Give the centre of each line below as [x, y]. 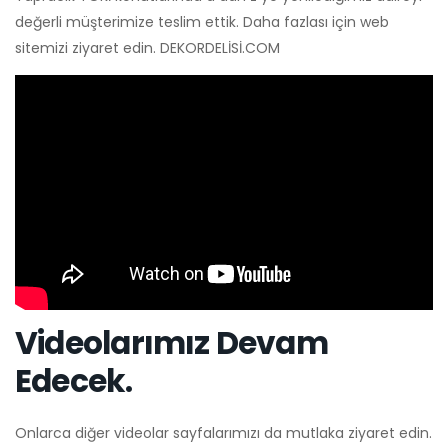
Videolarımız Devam [171, 342]
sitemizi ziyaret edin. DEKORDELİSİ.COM [147, 47]
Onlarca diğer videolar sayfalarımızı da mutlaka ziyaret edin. [223, 432]
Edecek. [74, 380]
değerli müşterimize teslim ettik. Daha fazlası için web [202, 21]
